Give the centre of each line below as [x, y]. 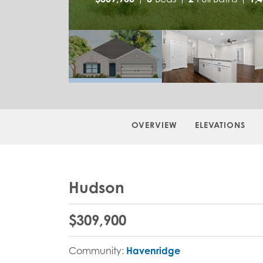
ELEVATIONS [220, 125]
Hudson [97, 187]
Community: [97, 250]
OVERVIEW [154, 125]
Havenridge [153, 250]
